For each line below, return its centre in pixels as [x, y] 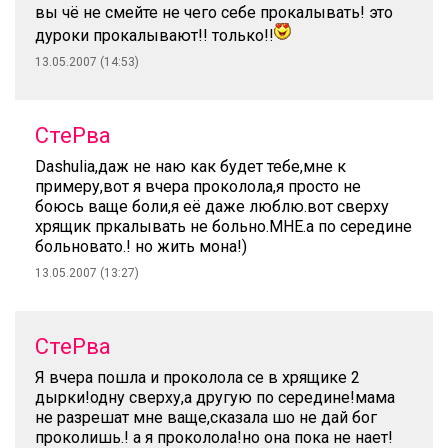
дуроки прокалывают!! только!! [154, 35]
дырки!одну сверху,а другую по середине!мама [215, 397]
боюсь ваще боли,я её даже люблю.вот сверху [212, 206]
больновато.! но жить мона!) [141, 246]
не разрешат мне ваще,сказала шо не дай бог [206, 417]
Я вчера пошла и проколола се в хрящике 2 [197, 377]
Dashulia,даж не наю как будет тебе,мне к [190, 166]
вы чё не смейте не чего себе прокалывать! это [214, 12]
